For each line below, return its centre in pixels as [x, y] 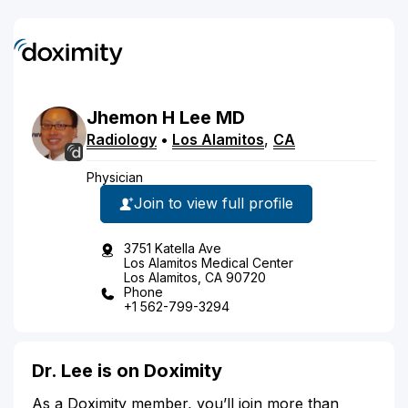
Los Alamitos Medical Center [209, 262]
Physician [115, 177]
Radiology [122, 139]
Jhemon [122, 117]
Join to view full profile [214, 203]
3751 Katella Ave [173, 248]
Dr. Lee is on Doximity [127, 370]
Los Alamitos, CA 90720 [195, 277]
